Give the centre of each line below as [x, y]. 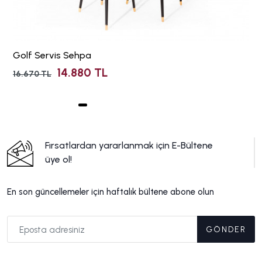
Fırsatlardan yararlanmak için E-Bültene [129, 146]
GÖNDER [226, 229]
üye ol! [58, 160]
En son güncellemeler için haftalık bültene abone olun [111, 192]
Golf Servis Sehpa [52, 56]
